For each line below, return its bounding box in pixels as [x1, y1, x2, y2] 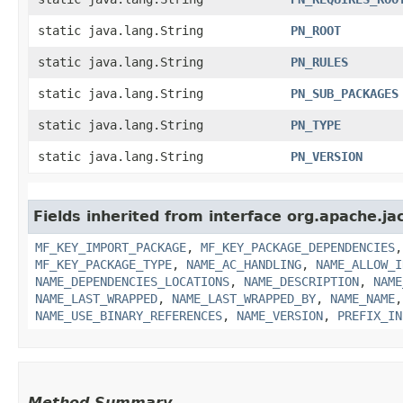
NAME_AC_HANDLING [186, 257, 301, 272]
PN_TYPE [291, 118, 341, 132]
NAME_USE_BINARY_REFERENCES [35, 309, 222, 323]
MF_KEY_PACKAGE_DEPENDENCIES [201, 240, 395, 255]
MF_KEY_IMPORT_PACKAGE [35, 240, 186, 255]
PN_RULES [291, 55, 348, 69]
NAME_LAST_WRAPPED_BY [172, 291, 316, 306]
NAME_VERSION [237, 309, 323, 323]
